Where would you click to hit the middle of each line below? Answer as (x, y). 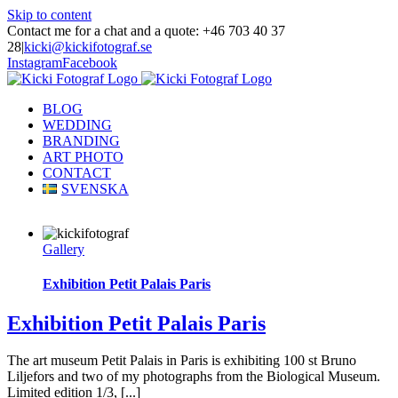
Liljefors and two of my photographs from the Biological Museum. (194, 377)
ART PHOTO (83, 157)
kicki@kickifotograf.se (88, 47)
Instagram (35, 63)
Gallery (64, 249)
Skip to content (49, 15)
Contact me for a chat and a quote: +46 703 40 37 (146, 31)
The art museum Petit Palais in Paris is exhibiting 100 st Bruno (182, 361)
